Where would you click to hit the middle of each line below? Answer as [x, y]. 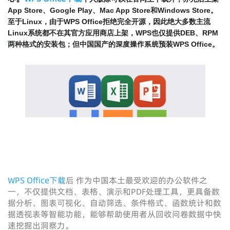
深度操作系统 [137, 44]
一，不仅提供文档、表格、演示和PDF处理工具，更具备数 [114, 191]
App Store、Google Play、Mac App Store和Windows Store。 [113, 10]
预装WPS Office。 [189, 44]
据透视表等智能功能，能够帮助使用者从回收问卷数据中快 [114, 214]
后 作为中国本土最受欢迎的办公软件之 [137, 180]
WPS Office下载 [37, 180]
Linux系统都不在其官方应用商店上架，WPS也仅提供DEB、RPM [113, 33]
